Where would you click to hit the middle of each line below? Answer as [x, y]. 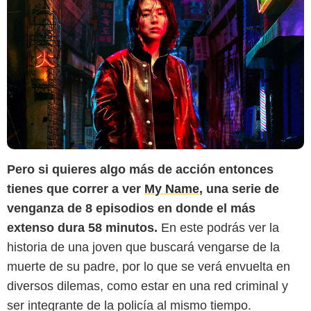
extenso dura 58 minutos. [82, 227]
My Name [172, 188]
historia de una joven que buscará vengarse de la [143, 247]
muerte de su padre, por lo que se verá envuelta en [149, 266]
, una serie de [239, 188]
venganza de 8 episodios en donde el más [131, 208]
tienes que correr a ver [76, 188]
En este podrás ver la [218, 227]
